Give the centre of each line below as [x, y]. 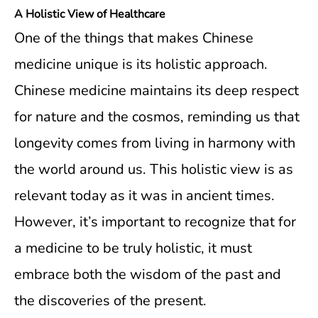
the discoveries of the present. [110, 301]
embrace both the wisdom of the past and [148, 274]
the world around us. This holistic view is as [154, 169]
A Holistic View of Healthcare [90, 14]
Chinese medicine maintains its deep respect [157, 91]
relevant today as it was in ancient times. [144, 196]
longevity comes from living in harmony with [155, 143]
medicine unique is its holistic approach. [141, 64]
